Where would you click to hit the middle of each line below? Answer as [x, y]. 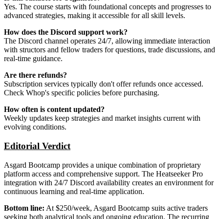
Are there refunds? [35, 75]
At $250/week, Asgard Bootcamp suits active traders [126, 208]
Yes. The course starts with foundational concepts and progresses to [108, 7]
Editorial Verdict [37, 146]
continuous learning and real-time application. [74, 191]
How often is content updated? [54, 109]
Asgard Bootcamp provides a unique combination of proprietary [102, 165]
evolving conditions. [35, 127]
